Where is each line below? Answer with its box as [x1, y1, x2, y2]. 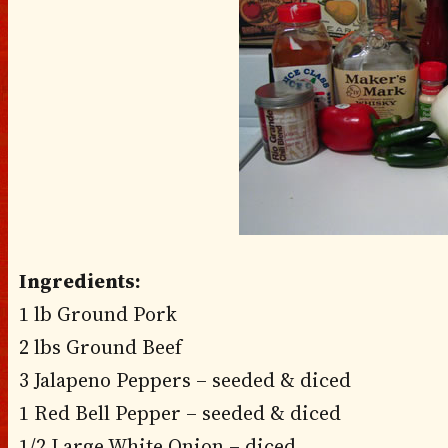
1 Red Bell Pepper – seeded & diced [18, 399, 341, 428]
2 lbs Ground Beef [18, 333, 182, 362]
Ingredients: [18, 267, 141, 296]
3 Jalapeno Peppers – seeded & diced [18, 366, 351, 395]
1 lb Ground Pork [18, 300, 177, 329]
